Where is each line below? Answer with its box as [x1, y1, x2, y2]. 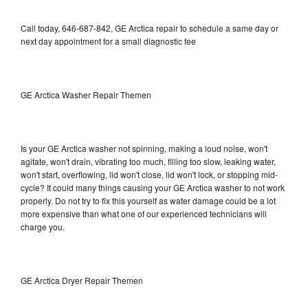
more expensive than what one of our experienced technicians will [21, 207, 267, 219]
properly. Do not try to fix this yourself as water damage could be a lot [21, 194, 276, 206]
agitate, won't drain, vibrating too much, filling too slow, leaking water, [21, 155, 276, 167]
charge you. [21, 220, 65, 232]
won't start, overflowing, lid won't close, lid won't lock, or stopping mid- [21, 168, 278, 180]
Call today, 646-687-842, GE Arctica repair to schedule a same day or [21, 21, 278, 34]
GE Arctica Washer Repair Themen [21, 88, 151, 100]
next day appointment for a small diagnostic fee [21, 34, 196, 47]
